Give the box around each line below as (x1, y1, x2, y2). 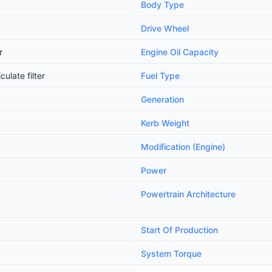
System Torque (141, 248, 202, 259)
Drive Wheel (141, 23, 189, 33)
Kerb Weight (141, 118, 189, 128)
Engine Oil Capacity (141, 47, 219, 57)
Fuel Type (141, 70, 180, 81)
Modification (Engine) (141, 141, 225, 152)
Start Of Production (141, 225, 218, 235)
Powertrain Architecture (141, 189, 236, 199)
